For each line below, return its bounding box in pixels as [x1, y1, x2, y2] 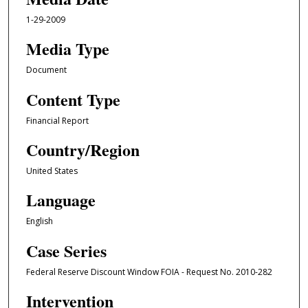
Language [25, 188, 96, 212]
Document [25, 64, 67, 76]
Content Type [25, 87, 120, 111]
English [25, 215, 53, 228]
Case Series [25, 238, 107, 263]
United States [25, 164, 78, 177]
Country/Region [25, 137, 140, 162]
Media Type [25, 36, 109, 61]
